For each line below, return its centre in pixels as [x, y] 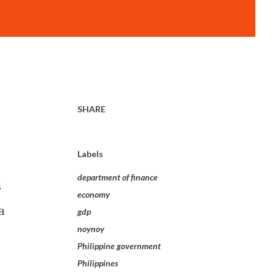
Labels [90, 154]
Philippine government [119, 246]
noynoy [91, 229]
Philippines [98, 263]
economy [94, 194]
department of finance [118, 177]
